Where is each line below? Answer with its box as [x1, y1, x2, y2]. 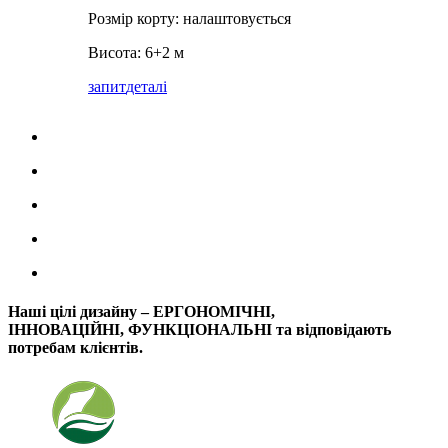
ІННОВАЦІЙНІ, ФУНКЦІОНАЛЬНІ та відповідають [8, 320, 391, 338]
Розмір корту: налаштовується [88, 9, 291, 27]
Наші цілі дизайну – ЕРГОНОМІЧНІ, [8, 302, 275, 320]
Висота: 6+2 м [88, 43, 184, 61]
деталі [126, 77, 167, 95]
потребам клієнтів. [8, 338, 143, 356]
